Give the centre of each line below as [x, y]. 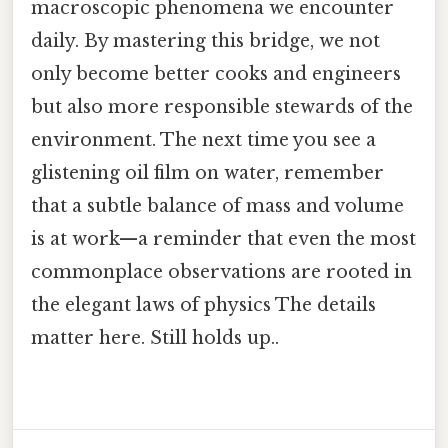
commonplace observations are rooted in [221, 272]
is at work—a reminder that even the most [223, 239]
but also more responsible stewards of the [222, 107]
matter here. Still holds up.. [155, 338]
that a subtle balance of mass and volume [217, 206]
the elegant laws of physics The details [203, 305]
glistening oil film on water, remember [207, 173]
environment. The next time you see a [203, 140]
